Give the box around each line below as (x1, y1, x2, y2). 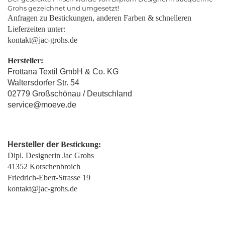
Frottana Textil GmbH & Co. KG (8, 67, 119, 76)
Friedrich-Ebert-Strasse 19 (8, 173, 90, 182)
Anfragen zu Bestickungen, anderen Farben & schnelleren (8, 14, 191, 22)
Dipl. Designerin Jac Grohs (8, 151, 94, 160)
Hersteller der (8, 140, 61, 149)
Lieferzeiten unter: (8, 25, 65, 33)
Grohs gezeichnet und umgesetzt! (8, 4, 119, 12)
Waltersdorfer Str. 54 (8, 78, 79, 87)
